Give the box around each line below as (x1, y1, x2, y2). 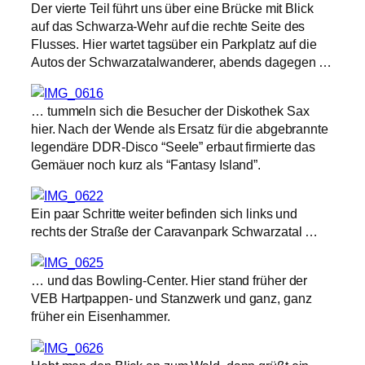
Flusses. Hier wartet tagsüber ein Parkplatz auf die (31, 36, 317, 51)
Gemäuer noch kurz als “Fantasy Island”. (31, 156, 262, 172)
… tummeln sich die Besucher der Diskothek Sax (31, 103, 310, 118)
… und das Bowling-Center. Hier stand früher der (31, 273, 308, 288)
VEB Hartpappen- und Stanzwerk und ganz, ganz (31, 291, 312, 306)
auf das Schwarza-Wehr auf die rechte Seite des (31, 18, 306, 33)
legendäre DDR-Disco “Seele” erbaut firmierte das (31, 139, 316, 154)
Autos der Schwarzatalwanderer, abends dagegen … (31, 54, 332, 69)
